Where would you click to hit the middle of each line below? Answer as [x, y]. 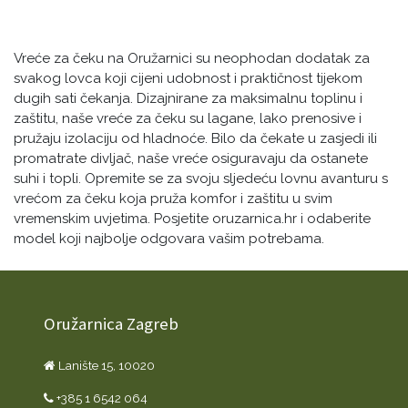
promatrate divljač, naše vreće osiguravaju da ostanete [191, 158]
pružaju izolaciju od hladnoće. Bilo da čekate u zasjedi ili [195, 138]
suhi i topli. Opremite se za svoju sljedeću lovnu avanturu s [201, 178]
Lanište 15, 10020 [105, 365]
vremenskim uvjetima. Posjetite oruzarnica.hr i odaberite [192, 218]
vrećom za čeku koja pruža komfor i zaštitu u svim [173, 198]
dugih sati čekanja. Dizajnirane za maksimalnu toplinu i [188, 98]
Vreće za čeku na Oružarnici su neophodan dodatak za [192, 58]
